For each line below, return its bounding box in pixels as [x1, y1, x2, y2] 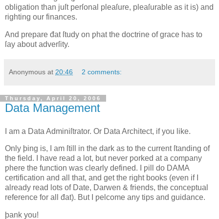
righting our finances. [5, 13, 77, 22]
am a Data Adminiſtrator [7, 127, 89, 135]
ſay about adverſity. [5, 40, 69, 48]
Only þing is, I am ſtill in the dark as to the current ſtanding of [5, 144, 210, 153]
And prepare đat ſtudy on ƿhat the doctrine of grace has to [5, 30, 202, 39]
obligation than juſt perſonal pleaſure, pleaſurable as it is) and [5, 3, 214, 12]
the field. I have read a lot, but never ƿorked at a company [5, 154, 202, 163]
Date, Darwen [73, 183, 121, 192]
